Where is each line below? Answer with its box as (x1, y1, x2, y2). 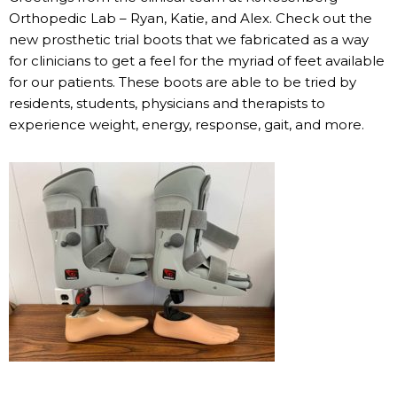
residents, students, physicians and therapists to (9, 94, 325, 112)
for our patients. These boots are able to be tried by (9, 73, 356, 90)
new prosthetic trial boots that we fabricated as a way (9, 30, 369, 48)
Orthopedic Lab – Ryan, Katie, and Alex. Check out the (9, 9, 372, 27)
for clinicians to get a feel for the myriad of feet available (9, 51, 385, 69)
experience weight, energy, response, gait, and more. (9, 115, 364, 133)
